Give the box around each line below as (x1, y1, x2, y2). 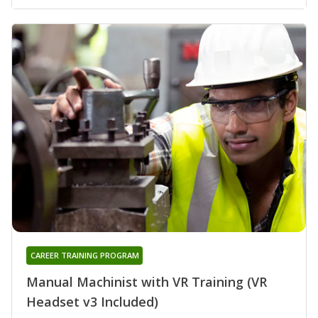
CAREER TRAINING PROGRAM (30, 250, 139, 261)
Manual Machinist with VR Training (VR (26, 273, 267, 291)
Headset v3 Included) (26, 293, 158, 311)
